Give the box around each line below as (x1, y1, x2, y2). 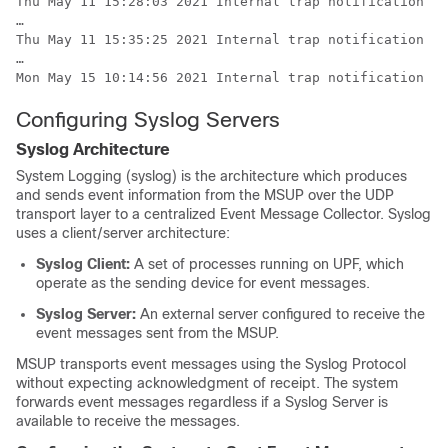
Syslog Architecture (16, 141, 170, 158)
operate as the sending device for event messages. (36, 275, 370, 291)
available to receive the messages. (16, 413, 240, 429)
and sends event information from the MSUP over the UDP (16, 187, 394, 203)
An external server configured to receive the (136, 306, 425, 322)
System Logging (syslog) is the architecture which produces (16, 168, 407, 184)
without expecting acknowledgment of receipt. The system (16, 375, 398, 391)
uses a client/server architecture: (16, 225, 230, 241)
